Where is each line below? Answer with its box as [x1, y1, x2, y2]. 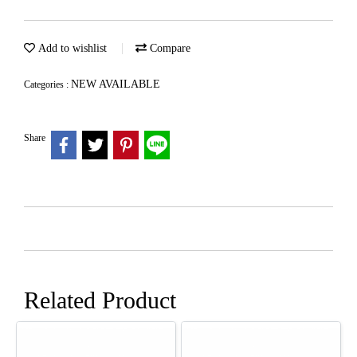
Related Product [24, 286, 176, 313]
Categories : [24, 79, 71, 90]
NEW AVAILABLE [71, 78, 160, 90]
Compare [147, 42, 190, 54]
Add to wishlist [35, 42, 107, 54]
